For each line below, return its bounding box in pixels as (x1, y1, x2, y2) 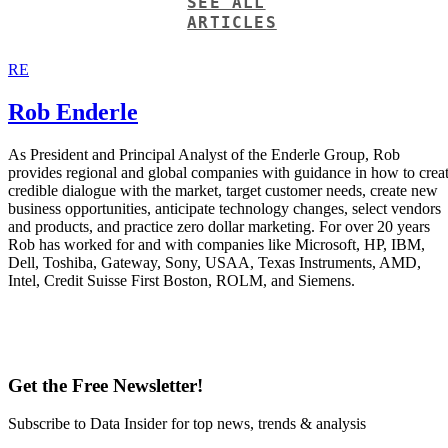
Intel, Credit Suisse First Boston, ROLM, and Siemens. (8, 271, 355, 289)
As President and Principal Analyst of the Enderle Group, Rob (8, 145, 400, 163)
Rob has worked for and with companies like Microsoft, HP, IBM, (8, 235, 425, 253)
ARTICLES (187, 13, 277, 33)
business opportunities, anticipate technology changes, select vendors (8, 199, 441, 217)
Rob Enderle (8, 99, 138, 126)
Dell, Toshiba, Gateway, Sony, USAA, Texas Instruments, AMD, (8, 253, 421, 271)
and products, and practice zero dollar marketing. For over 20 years (8, 217, 430, 235)
